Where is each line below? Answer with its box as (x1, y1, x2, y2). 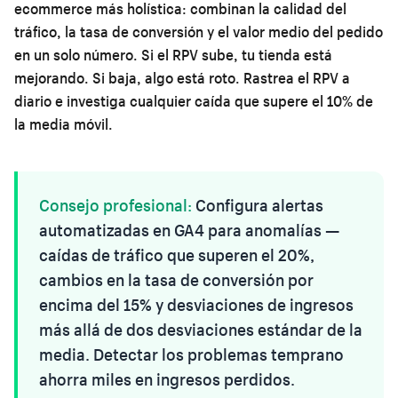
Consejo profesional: (39, 194, 192, 216)
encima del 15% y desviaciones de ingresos (39, 293, 354, 315)
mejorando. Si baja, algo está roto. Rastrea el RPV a (14, 68, 350, 87)
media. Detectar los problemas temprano (39, 343, 344, 365)
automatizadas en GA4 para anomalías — (39, 219, 339, 241)
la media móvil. (14, 114, 113, 133)
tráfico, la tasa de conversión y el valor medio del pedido (14, 21, 383, 41)
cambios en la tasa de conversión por (39, 268, 314, 291)
